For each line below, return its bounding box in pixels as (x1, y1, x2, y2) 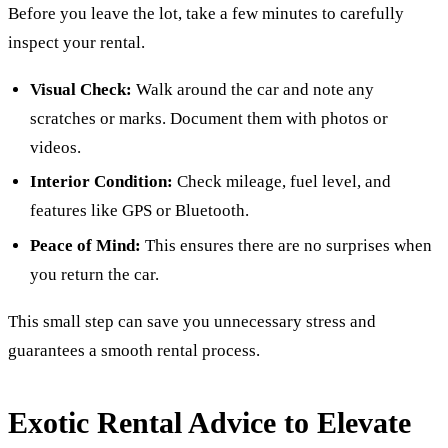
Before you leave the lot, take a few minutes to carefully (8, 4, 404, 24)
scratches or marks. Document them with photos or (30, 108, 389, 128)
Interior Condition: (30, 172, 174, 192)
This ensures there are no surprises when (141, 236, 433, 256)
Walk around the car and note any (132, 79, 375, 99)
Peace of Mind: (30, 236, 142, 256)
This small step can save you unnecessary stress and (8, 311, 376, 331)
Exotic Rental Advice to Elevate (8, 405, 411, 440)
